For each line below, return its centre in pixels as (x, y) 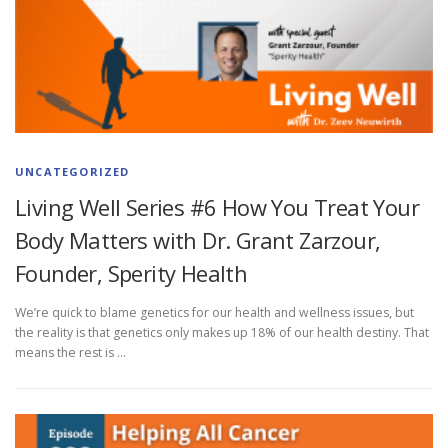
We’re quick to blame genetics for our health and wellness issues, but (214, 312)
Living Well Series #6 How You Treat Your (217, 206)
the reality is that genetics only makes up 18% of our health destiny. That (222, 332)
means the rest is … (70, 352)
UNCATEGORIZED (72, 171)
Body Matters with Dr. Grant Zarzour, (198, 239)
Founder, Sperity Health (131, 272)
